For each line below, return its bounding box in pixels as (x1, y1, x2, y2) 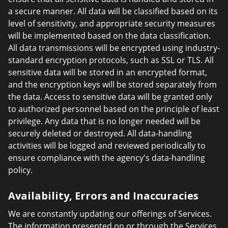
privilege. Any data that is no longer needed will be (8, 116, 201, 127)
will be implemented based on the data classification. (8, 30, 211, 41)
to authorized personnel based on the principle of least (8, 103, 219, 115)
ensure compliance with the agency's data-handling (8, 152, 205, 163)
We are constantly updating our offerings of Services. (8, 208, 212, 219)
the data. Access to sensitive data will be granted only (8, 91, 212, 102)
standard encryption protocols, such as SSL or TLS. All (8, 54, 214, 66)
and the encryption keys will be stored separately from (8, 79, 217, 90)
